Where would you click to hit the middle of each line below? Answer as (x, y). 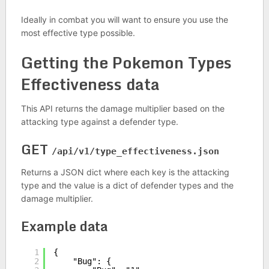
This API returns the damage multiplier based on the (122, 108)
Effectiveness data (90, 84)
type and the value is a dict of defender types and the (127, 185)
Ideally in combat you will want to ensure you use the (124, 19)
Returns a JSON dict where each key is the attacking (125, 172)
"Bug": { (92, 261)
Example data (64, 226)
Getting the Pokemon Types (126, 62)
